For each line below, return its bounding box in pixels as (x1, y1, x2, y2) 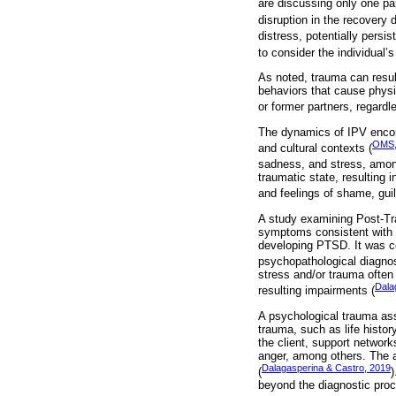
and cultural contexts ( (258, 141, 372, 156)
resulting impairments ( (258, 284, 375, 298)
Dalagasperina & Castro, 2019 (262, 362, 391, 374)
